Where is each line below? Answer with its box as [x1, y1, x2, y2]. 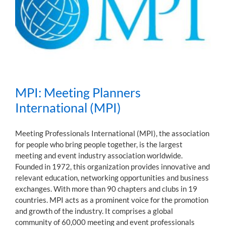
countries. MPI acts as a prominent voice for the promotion [15, 195, 208, 204]
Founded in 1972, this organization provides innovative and [15, 161, 210, 171]
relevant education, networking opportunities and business [15, 173, 209, 182]
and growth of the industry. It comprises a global [15, 206, 173, 215]
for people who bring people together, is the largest [15, 139, 183, 149]
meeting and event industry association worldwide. [15, 150, 183, 160]
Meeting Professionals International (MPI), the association [15, 128, 209, 138]
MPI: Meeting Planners [15, 84, 141, 100]
